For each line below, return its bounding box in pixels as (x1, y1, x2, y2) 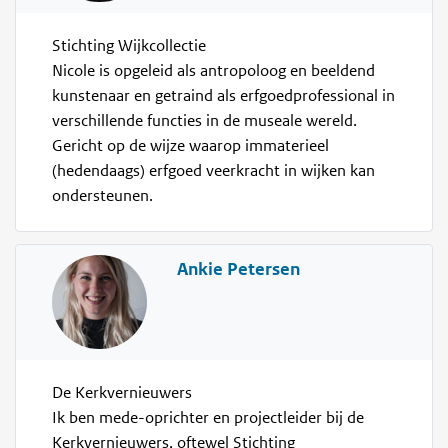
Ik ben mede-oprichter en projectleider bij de (52, 407, 365, 428)
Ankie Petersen (176, 257, 300, 280)
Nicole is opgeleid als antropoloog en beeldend (52, 61, 376, 82)
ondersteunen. (52, 186, 154, 207)
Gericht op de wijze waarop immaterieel (52, 136, 330, 157)
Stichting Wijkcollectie (52, 36, 207, 57)
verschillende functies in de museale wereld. (52, 111, 358, 132)
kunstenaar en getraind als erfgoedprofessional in (52, 86, 396, 107)
